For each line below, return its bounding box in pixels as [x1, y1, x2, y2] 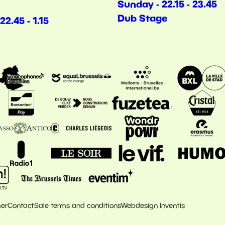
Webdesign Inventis [121, 201, 185, 209]
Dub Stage [118, 12, 168, 24]
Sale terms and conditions [34, 201, 121, 209]
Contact [7, 201, 34, 209]
